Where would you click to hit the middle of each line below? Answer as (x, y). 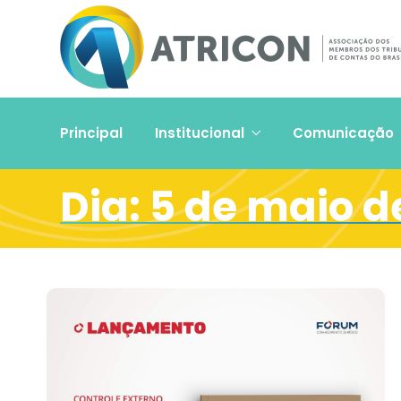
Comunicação (343, 133)
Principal (91, 133)
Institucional (200, 133)
